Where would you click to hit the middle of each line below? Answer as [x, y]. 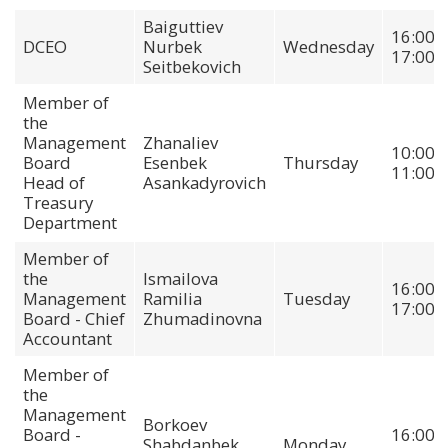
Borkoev [175, 424]
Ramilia [172, 298]
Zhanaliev [180, 142]
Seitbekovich [192, 66]
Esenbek [175, 162]
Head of [54, 182]
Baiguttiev [183, 26]
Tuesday [316, 298]
